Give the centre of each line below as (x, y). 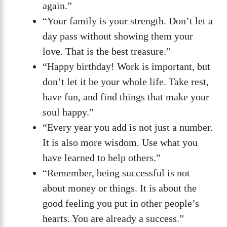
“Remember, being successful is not (116, 173)
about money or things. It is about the (120, 188)
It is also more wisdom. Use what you (120, 143)
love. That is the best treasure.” (107, 51)
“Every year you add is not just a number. (128, 127)
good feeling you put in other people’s (121, 203)
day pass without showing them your (118, 36)
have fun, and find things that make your (126, 97)
